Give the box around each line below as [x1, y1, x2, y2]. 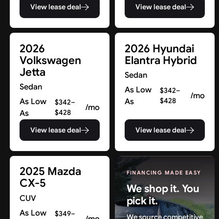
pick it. [126, 194, 158, 207]
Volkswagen [20, 53, 82, 67]
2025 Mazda [20, 165, 82, 178]
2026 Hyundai [125, 42, 195, 55]
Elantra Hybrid [125, 53, 197, 67]
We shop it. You [126, 181, 199, 195]
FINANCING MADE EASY [126, 169, 201, 176]
